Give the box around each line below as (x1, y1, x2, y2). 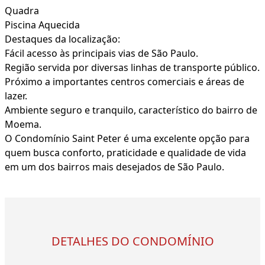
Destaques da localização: (5, 33, 120, 46)
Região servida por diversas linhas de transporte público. (5, 61, 260, 75)
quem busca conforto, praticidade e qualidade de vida (5, 146, 246, 160)
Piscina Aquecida (5, 18, 80, 32)
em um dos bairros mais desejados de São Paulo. (5, 160, 224, 174)
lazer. (5, 89, 27, 103)
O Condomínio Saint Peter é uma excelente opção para (5, 132, 250, 146)
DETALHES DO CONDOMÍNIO (51, 233, 214, 250)
